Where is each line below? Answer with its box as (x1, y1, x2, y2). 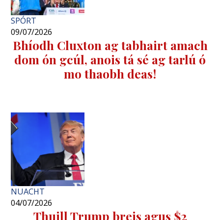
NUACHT (11, 186, 45, 197)
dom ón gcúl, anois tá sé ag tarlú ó (14, 51, 206, 68)
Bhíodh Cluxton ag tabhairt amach (12, 37, 208, 54)
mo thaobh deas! (64, 65, 156, 82)
